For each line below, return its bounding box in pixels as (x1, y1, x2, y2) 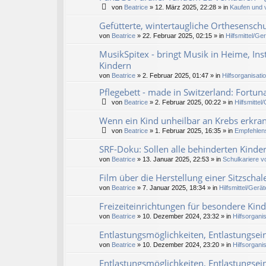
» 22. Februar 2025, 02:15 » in (135, 32, 226, 40)
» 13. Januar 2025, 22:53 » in (135, 156, 223, 163)
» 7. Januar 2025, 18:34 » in (135, 184, 219, 192)
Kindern (99, 59, 131, 72)
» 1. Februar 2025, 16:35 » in (148, 127, 235, 135)
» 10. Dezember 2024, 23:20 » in (135, 241, 233, 249)
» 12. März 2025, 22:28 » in (148, 4, 230, 11)
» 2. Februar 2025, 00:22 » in (148, 99, 235, 106)
